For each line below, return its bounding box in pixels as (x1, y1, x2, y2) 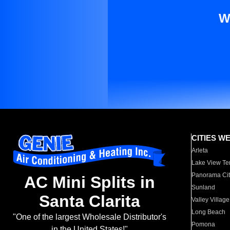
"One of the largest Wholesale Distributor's (12, 213, 166, 222)
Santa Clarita (39, 192, 140, 211)
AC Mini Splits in (24, 173, 155, 192)
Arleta (191, 147, 208, 154)
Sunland (191, 184, 216, 191)
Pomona (191, 221, 216, 228)
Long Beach (191, 208, 226, 216)
